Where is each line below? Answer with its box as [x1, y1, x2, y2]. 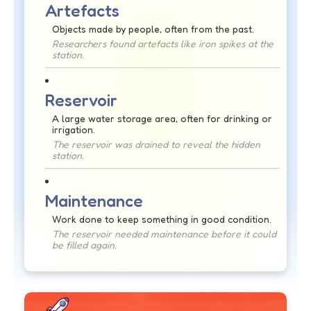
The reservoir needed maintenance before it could [52, 227, 276, 239]
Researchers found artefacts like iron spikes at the [52, 37, 274, 49]
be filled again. [52, 238, 117, 251]
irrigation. [52, 123, 95, 135]
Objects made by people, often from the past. [52, 22, 254, 35]
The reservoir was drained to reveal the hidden [52, 137, 260, 150]
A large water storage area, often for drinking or [52, 112, 272, 124]
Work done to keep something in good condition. [52, 212, 271, 225]
